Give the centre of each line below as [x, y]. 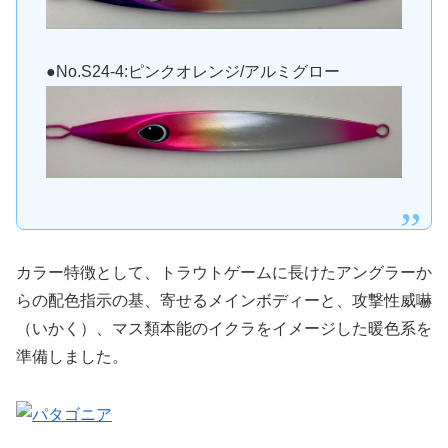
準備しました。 [72, 356]
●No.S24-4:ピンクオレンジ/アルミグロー [192, 71]
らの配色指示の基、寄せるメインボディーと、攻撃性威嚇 [224, 300]
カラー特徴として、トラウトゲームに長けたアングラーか [224, 272]
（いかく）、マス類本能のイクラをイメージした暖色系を [224, 328]
